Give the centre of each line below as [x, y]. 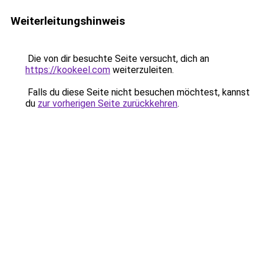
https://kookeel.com [68, 70]
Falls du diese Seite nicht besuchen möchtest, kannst [138, 92]
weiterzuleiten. [142, 70]
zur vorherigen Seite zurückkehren [108, 103]
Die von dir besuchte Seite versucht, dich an [117, 59]
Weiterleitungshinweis [68, 21]
